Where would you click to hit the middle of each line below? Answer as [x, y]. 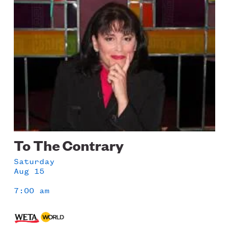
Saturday [35, 162]
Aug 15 [29, 171]
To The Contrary [69, 145]
